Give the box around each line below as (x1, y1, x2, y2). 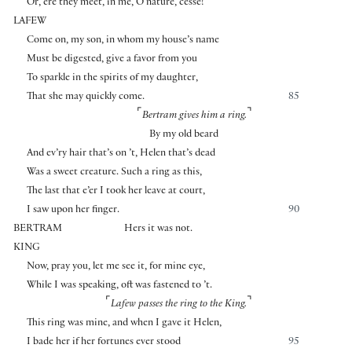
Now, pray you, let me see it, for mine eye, (26, 262, 205, 273)
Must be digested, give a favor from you (26, 54, 197, 66)
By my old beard (149, 130, 218, 141)
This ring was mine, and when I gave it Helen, (26, 318, 222, 330)
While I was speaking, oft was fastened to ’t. (26, 280, 212, 292)
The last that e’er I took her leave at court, (26, 186, 205, 198)
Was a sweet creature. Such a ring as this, (26, 167, 202, 179)
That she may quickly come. (26, 92, 145, 104)
